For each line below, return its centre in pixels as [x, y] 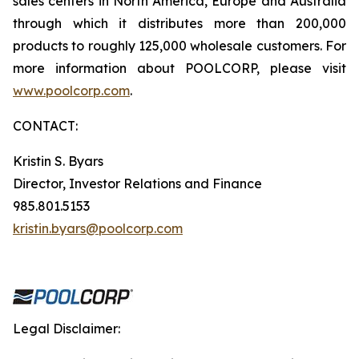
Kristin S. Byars [58, 161]
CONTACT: [45, 126]
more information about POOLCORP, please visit [179, 68]
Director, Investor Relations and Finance [137, 184]
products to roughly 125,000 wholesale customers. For [179, 46]
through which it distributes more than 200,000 [179, 23]
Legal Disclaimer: [67, 329]
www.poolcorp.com [71, 91]
